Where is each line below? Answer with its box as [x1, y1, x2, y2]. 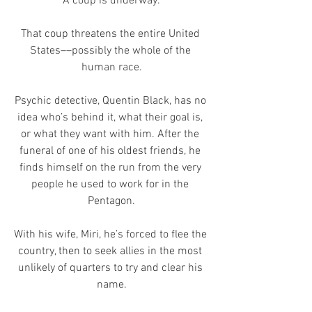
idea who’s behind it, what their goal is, [17, 111, 205, 125]
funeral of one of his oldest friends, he [19, 144, 203, 159]
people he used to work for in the [31, 178, 192, 192]
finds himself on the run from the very [19, 161, 204, 175]
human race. [81, 61, 142, 75]
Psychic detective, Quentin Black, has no [14, 94, 209, 109]
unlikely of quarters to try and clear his [17, 261, 205, 276]
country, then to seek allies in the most [18, 244, 205, 259]
